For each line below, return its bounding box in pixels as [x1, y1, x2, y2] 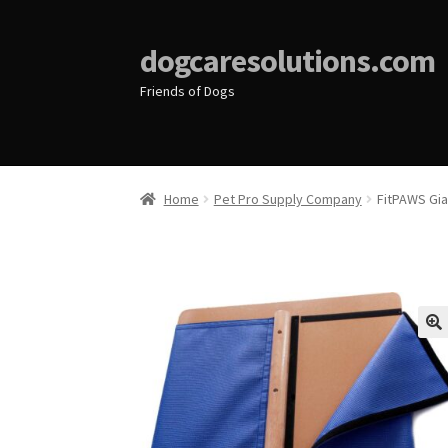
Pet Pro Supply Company [213, 190, 362, 209]
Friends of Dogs [140, 81, 236, 100]
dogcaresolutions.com [140, 40, 436, 81]
